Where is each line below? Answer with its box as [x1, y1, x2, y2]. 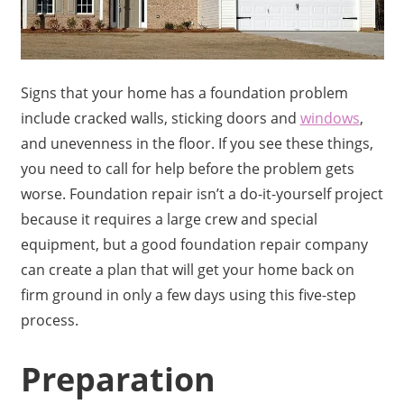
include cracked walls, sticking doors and [20, 108, 300, 129]
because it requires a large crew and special [20, 209, 317, 230]
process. [20, 310, 78, 331]
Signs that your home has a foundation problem [20, 83, 348, 104]
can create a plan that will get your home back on [20, 260, 354, 280]
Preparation [20, 357, 216, 402]
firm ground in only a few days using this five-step [20, 285, 356, 306]
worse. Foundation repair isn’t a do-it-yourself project [20, 184, 383, 205]
